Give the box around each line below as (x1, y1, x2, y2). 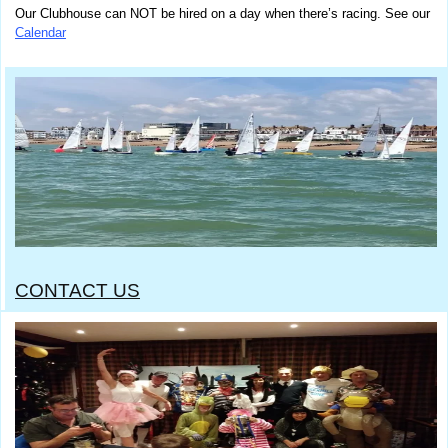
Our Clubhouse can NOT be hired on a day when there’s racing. (15, 6, 385, 22)
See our (385, 6, 430, 22)
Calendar (15, 25, 66, 41)
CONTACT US (15, 279, 140, 301)
